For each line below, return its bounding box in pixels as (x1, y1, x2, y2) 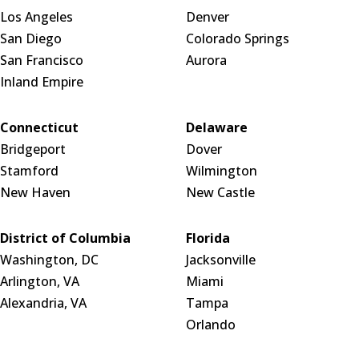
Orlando (185, 316, 236, 334)
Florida (185, 229, 230, 248)
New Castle (185, 184, 255, 202)
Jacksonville (185, 251, 256, 269)
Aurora (185, 51, 227, 70)
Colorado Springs (185, 30, 289, 48)
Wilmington (185, 162, 257, 180)
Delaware (185, 119, 248, 137)
